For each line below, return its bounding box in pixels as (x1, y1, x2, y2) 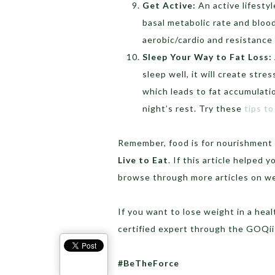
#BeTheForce (118, 257, 179, 268)
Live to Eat (118, 154, 168, 165)
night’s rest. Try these (142, 103, 244, 114)
